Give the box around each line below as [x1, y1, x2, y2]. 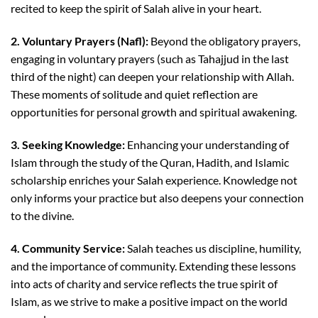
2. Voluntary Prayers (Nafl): [11, 34, 148, 48]
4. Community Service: [11, 241, 125, 255]
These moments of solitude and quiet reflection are [11, 87, 258, 102]
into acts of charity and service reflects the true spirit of [11, 276, 278, 290]
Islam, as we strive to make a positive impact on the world [11, 294, 287, 308]
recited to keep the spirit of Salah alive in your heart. [11, 1, 261, 16]
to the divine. [11, 209, 74, 223]
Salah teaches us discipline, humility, [125, 241, 301, 255]
